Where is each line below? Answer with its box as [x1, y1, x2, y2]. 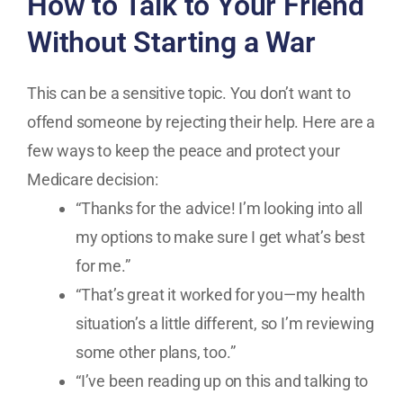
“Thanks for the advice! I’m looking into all [76, 198, 363, 218]
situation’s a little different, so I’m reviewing [76, 313, 374, 333]
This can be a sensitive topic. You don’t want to [27, 83, 351, 103]
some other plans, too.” [76, 342, 236, 362]
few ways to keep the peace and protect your [27, 140, 340, 160]
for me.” [76, 255, 130, 275]
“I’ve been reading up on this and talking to [76, 371, 369, 390]
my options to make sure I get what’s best [76, 227, 365, 246]
